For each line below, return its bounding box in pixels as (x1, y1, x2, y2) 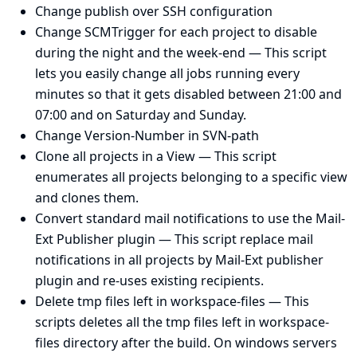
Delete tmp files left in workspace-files (35, 292, 265, 311)
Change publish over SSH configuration (35, 2, 273, 21)
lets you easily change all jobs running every (35, 65, 300, 83)
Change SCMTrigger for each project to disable (35, 23, 317, 41)
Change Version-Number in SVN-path (35, 127, 259, 145)
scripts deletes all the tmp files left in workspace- (35, 313, 329, 331)
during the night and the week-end (35, 44, 245, 62)
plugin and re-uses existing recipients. (35, 272, 264, 290)
